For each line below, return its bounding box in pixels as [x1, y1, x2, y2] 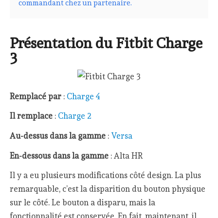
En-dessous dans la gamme [10, 150, 109, 161]
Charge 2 [58, 111, 92, 121]
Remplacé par [10, 91, 62, 101]
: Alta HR [109, 150, 143, 161]
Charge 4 [67, 91, 101, 101]
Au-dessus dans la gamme [10, 130, 108, 141]
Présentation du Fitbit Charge [10, 35, 203, 52]
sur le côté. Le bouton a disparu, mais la [10, 198, 156, 208]
